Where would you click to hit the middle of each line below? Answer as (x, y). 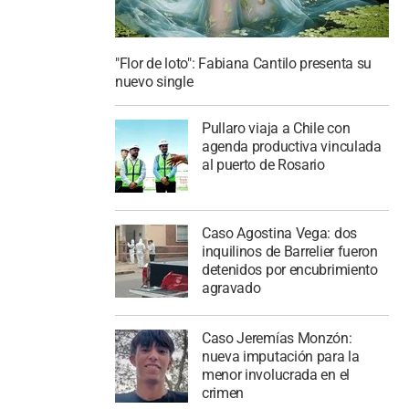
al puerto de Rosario (263, 165)
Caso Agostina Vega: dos (279, 233)
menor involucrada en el (275, 374)
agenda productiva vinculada (291, 147)
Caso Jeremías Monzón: (277, 338)
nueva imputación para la (280, 356)
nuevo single (154, 82)
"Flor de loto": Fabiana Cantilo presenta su (244, 64)
